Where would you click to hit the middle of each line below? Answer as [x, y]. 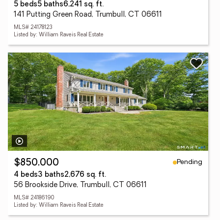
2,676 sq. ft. [85, 175]
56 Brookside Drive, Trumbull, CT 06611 [80, 185]
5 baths [50, 5]
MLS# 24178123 [33, 28]
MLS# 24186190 [34, 198]
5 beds [26, 5]
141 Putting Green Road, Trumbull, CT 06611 [88, 15]
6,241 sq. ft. [83, 5]
